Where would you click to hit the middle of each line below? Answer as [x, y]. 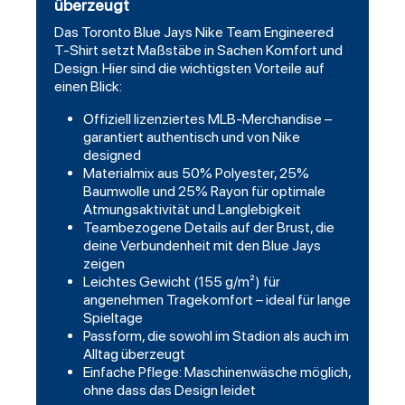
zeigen [104, 264]
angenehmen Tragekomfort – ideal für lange [217, 300]
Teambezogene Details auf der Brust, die [209, 228]
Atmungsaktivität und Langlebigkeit [192, 210]
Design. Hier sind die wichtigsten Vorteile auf [189, 69]
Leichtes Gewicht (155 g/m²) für [182, 282]
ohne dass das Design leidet [170, 391]
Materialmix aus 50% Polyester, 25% [196, 174]
